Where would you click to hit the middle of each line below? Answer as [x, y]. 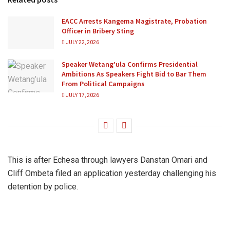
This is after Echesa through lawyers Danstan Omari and [108, 160]
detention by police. [43, 186]
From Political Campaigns [103, 83]
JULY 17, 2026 [82, 95]
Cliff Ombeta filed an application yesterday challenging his [112, 173]
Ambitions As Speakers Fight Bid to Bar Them [134, 74]
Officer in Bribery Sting [98, 31]
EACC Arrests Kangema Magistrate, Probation [134, 21]
